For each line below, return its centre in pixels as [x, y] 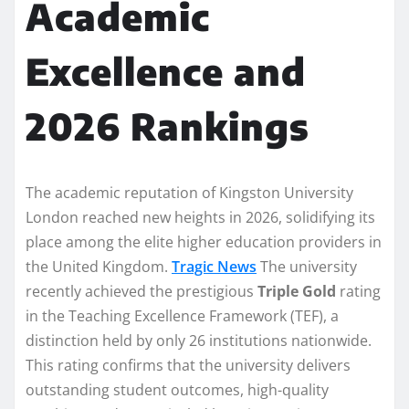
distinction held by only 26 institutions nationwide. [199, 340]
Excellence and [166, 71]
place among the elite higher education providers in [204, 241]
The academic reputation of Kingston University [189, 192]
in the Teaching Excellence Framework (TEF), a [182, 315]
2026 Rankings [168, 126]
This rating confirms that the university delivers [188, 365]
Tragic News [214, 266]
